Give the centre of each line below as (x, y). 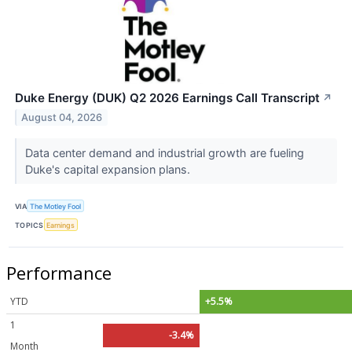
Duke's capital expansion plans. (109, 169)
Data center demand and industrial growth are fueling (164, 152)
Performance (59, 273)
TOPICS (29, 225)
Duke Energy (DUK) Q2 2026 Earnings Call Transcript (167, 97)
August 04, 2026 (62, 117)
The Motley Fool (56, 206)
